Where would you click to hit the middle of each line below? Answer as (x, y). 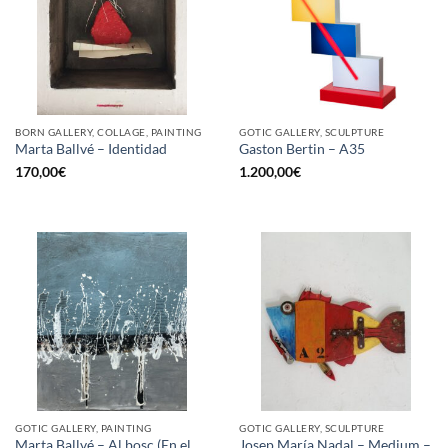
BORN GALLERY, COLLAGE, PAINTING (108, 131)
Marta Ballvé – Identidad (91, 149)
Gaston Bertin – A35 (302, 149)
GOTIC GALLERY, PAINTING (83, 428)
